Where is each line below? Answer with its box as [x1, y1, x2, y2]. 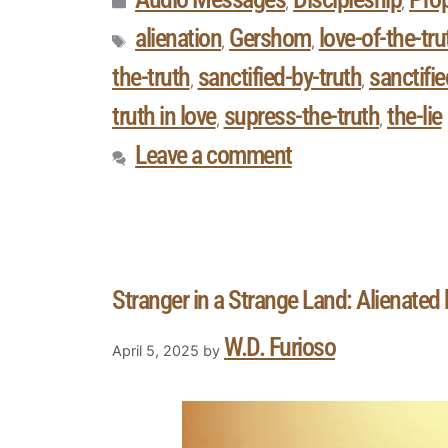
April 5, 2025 [112, 342, 199, 360]
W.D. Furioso [224, 332, 335, 363]
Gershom [229, 23, 311, 54]
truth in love [112, 101, 216, 132]
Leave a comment [135, 140, 292, 171]
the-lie [387, 101, 442, 132]
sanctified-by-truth [197, 62, 361, 93]
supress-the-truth [223, 101, 379, 132]
